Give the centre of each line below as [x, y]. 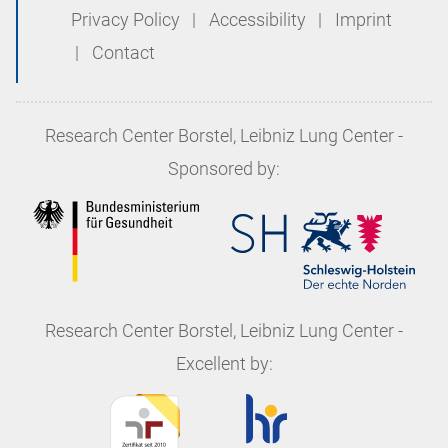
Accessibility [259, 20]
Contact [123, 53]
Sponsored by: [224, 169]
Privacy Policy [127, 20]
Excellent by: [224, 364]
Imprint [364, 20]
